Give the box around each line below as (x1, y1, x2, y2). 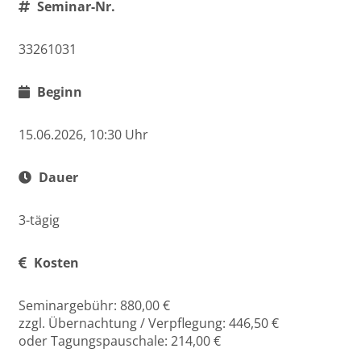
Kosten (31, 254, 79, 272)
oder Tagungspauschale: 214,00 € (19, 332, 221, 350)
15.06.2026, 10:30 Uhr (19, 126, 148, 143)
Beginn (34, 83, 82, 101)
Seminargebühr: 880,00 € (19, 297, 170, 314)
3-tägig (19, 211, 60, 229)
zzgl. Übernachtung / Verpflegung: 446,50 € (19, 314, 279, 332)
